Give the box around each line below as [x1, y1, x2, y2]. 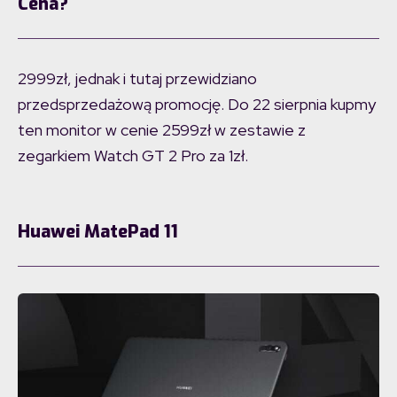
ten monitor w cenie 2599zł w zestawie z [18, 120, 306, 141]
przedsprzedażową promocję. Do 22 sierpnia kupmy [18, 94, 376, 115]
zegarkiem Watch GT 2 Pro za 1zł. [18, 145, 248, 167]
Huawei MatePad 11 [18, 220, 178, 245]
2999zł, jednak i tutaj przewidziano [18, 68, 257, 90]
